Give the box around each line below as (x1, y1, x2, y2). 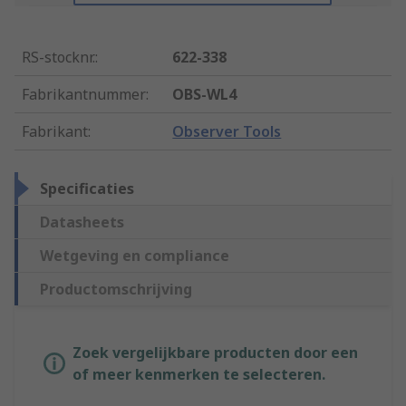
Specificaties (40, 179, 134, 199)
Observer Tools (172, 121, 282, 142)
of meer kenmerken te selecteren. (72, 364, 325, 385)
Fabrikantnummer (22, 84, 146, 105)
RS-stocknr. (22, 47, 95, 68)
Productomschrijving (40, 279, 192, 300)
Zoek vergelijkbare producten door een (72, 343, 358, 363)
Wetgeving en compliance (40, 246, 229, 266)
